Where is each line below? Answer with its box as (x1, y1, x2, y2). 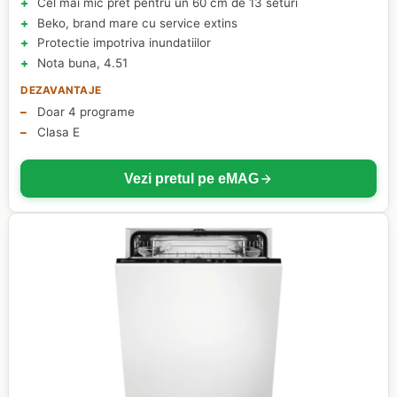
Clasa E (36, 124, 80, 139)
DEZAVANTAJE (20, 84, 101, 97)
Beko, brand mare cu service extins (36, 15, 237, 30)
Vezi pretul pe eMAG (124, 170, 259, 186)
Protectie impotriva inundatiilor (36, 35, 211, 51)
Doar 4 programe (36, 105, 135, 120)
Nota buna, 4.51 (36, 55, 128, 70)
